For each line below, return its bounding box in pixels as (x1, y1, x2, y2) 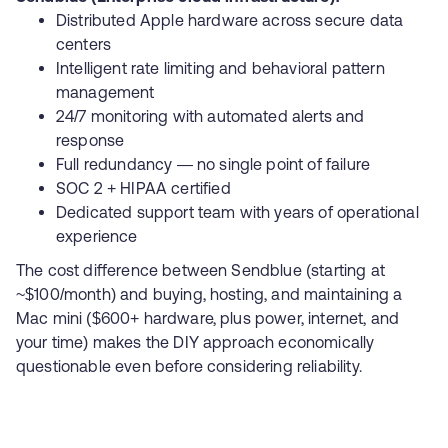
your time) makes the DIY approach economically (16, 333, 375, 351)
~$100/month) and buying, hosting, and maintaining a (16, 285, 403, 303)
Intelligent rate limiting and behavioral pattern (56, 59, 385, 77)
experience (56, 227, 138, 245)
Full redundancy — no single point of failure (56, 155, 371, 173)
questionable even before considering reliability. (16, 357, 362, 375)
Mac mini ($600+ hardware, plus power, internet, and (16, 309, 400, 327)
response (56, 131, 125, 149)
